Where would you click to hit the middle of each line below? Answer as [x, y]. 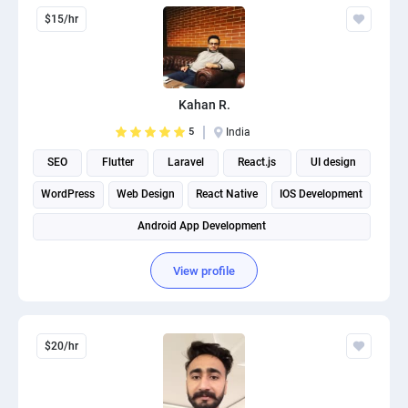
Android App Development [202, 226]
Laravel [186, 162]
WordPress [68, 194]
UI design [333, 162]
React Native [227, 194]
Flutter [117, 162]
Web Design [145, 194]
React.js [257, 162]
